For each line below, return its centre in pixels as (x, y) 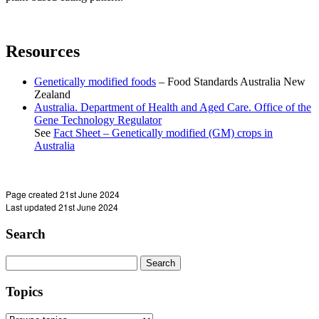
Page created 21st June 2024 (63, 194)
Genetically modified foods (95, 81)
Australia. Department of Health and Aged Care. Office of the (173, 107)
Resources (43, 51)
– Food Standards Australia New (231, 81)
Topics (24, 291)
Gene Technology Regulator (98, 120)
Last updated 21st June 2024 (62, 206)
